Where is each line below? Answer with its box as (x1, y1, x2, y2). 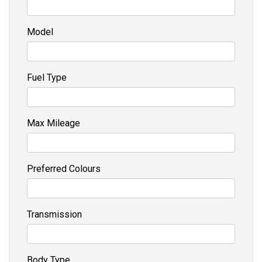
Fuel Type (27, 71, 67, 83)
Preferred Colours (27, 163, 101, 174)
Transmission (27, 208, 82, 220)
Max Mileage (27, 117, 80, 129)
